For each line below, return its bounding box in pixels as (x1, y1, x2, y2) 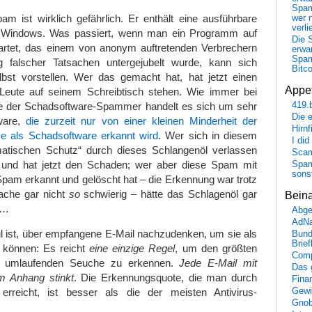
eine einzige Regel (89, 242, 175, 254)
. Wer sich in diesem (158, 129, 257, 141)
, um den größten (175, 242, 258, 254)
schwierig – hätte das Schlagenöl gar (79, 187, 258, 200)
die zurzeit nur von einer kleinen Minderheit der (26, 114, 258, 127)
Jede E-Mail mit (179, 256, 258, 269)
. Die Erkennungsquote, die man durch (73, 271, 258, 283)
